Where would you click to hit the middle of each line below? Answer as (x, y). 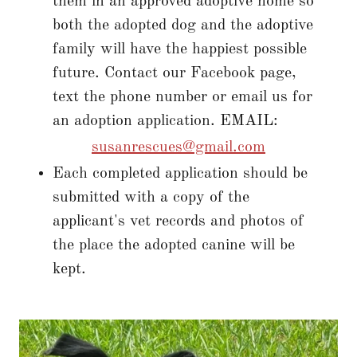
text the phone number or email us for (182, 98)
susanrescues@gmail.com (178, 148)
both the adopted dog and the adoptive (183, 26)
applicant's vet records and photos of (178, 222)
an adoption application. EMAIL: (170, 122)
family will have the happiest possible (180, 50)
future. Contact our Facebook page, (175, 74)
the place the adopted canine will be (174, 246)
